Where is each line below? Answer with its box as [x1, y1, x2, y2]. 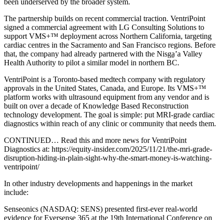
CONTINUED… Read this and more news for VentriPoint [4, 136, 187, 144]
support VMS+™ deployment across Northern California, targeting [4, 31, 212, 40]
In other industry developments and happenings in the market [4, 179, 192, 188]
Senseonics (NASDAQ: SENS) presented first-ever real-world [4, 204, 197, 213]
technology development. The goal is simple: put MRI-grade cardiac [4, 110, 215, 119]
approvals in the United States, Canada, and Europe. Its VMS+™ [4, 83, 206, 92]
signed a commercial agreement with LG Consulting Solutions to [4, 23, 204, 31]
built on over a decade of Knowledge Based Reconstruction [4, 101, 189, 110]
